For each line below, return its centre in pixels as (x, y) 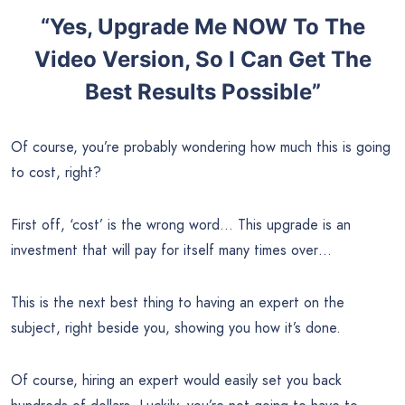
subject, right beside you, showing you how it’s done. (176, 328)
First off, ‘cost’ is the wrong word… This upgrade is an (181, 225)
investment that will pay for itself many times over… (171, 250)
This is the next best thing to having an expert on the (178, 303)
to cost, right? (56, 173)
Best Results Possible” (202, 92)
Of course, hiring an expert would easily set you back (176, 381)
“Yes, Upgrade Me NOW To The (202, 27)
